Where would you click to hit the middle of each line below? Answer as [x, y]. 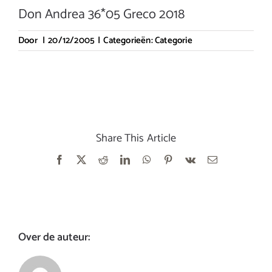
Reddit [121, 159]
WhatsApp [172, 159]
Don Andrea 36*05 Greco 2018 [101, 15]
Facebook [83, 159]
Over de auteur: [54, 238]
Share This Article [136, 138]
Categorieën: [129, 40]
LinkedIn [148, 159]
